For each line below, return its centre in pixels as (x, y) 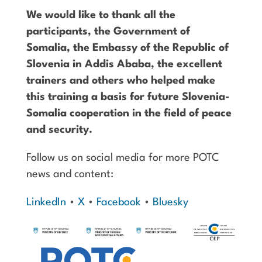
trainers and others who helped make (120, 81)
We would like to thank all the (101, 15)
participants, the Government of (108, 32)
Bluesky (170, 203)
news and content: (70, 175)
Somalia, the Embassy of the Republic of (127, 48)
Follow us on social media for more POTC (123, 158)
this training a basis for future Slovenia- (128, 97)
